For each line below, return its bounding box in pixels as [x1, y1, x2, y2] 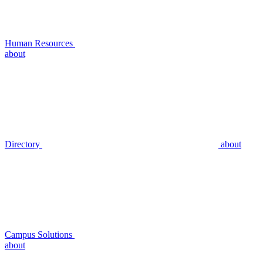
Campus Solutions [5, 230, 75, 240]
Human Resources [5, 38, 75, 49]
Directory [5, 139, 42, 150]
